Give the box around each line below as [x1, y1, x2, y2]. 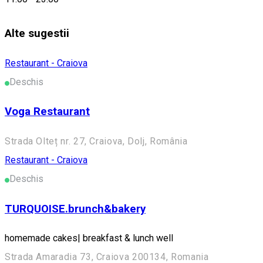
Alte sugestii [5, 26, 69, 40]
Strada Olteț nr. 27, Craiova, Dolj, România [5, 135, 188, 147]
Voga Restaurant [5, 105, 90, 119]
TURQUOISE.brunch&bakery [5, 202, 146, 215]
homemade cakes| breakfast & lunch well [5, 232, 173, 244]
